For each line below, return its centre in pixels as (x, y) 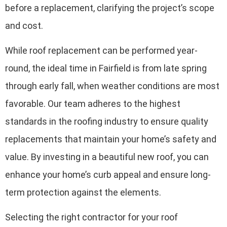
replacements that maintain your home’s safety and (111, 139)
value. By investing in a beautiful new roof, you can (107, 157)
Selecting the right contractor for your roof (91, 217)
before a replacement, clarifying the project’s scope (110, 8)
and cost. (24, 25)
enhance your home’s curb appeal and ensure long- (108, 174)
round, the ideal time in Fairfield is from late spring (106, 68)
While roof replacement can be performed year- (101, 50)
